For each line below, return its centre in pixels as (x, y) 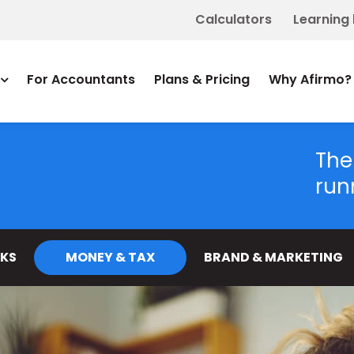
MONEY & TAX (110, 257)
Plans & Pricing (201, 79)
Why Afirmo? (310, 79)
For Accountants (81, 79)
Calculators (233, 19)
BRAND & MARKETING (273, 257)
